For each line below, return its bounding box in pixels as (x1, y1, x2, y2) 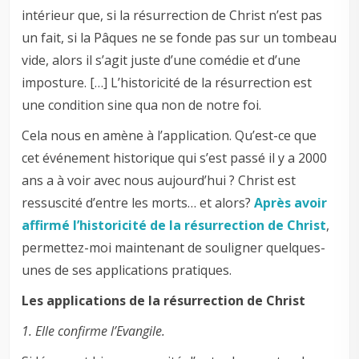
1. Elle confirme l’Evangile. (22, 322, 166, 341)
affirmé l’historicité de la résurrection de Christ (22, 216, 327, 235)
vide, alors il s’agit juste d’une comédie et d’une (22, 51, 301, 70)
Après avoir (254, 194, 328, 212)
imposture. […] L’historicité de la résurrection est (22, 74, 313, 92)
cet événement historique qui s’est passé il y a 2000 (22, 149, 328, 167)
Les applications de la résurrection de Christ (22, 292, 306, 310)
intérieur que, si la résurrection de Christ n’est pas (22, 6, 323, 25)
